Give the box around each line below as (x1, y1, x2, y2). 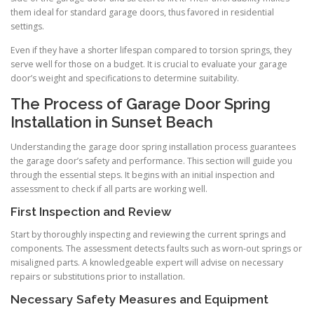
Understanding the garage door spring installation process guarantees (11, 140, 296, 153)
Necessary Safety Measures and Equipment (11, 292, 268, 307)
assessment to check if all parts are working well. (11, 182, 207, 195)
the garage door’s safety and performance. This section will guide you (11, 154, 292, 167)
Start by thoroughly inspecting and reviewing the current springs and (11, 228, 286, 241)
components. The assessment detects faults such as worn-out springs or (11, 243, 302, 255)
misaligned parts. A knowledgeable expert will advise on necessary (11, 257, 283, 269)
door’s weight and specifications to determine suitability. (11, 71, 239, 84)
